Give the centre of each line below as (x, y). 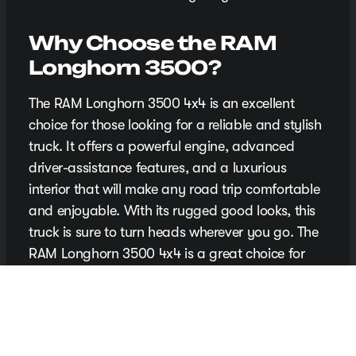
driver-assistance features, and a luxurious (158, 168)
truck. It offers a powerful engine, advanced (162, 147)
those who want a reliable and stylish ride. (157, 275)
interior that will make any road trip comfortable (174, 190)
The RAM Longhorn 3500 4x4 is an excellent (162, 104)
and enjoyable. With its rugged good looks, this (172, 211)
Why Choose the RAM (153, 43)
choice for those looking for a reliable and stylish (175, 125)
